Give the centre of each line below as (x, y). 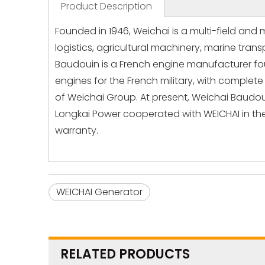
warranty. (77, 130)
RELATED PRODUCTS (125, 254)
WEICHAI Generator (99, 192)
